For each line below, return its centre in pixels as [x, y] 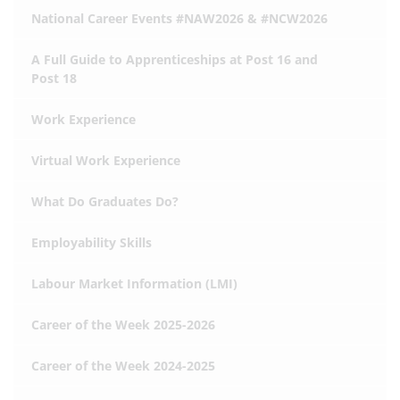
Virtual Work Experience [106, 160]
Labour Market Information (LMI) [134, 283]
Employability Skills [92, 242]
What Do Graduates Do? [105, 201]
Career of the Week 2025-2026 [123, 325]
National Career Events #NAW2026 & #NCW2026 [179, 18]
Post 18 [54, 78]
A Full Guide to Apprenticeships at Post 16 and [175, 59]
